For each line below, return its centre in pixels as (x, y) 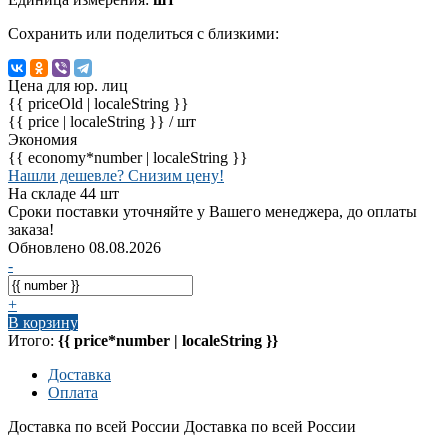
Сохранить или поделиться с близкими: (143, 33)
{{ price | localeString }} (88, 121)
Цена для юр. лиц (68, 85)
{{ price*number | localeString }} (168, 340)
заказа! (31, 229)
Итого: (33, 340)
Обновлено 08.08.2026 (84, 247)
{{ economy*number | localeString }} (128, 157)
